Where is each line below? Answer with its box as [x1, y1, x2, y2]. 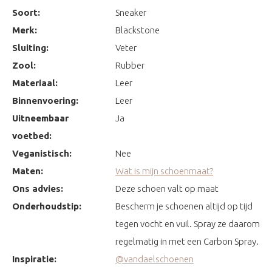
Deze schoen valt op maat [115, 183, 219, 194]
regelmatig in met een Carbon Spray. [115, 236, 259, 246]
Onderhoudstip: [12, 200, 81, 211]
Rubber [115, 59, 144, 70]
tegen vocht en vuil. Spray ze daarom [115, 218, 260, 229]
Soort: [12, 7, 40, 18]
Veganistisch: [12, 148, 72, 158]
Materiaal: [12, 77, 58, 88]
